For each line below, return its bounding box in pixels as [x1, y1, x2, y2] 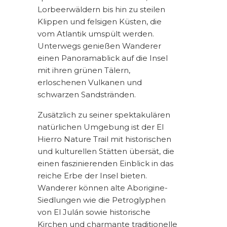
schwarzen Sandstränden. [37, 89, 136, 99]
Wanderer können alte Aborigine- [37, 183, 168, 193]
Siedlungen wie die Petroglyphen [37, 195, 166, 205]
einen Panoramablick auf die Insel [37, 53, 168, 63]
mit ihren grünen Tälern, [37, 65, 130, 75]
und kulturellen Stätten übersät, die [37, 146, 174, 157]
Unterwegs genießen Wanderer [37, 41, 161, 51]
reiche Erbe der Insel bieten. [37, 171, 147, 181]
